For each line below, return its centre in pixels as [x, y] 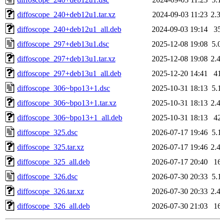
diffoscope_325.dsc [47, 132]
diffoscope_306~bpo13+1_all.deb [70, 117]
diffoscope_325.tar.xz [51, 147]
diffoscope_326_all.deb [54, 206]
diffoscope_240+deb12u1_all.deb [69, 29]
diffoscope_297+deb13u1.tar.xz [66, 58]
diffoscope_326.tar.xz [51, 191]
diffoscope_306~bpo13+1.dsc [64, 88]
